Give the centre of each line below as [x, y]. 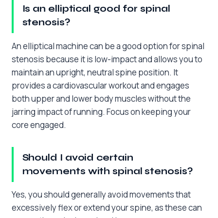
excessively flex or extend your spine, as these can [107, 208]
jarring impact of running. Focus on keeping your [101, 111]
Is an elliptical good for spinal [96, 8]
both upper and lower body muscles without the [101, 98]
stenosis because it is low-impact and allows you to [107, 59]
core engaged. [39, 125]
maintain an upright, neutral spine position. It [95, 72]
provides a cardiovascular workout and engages [100, 85]
